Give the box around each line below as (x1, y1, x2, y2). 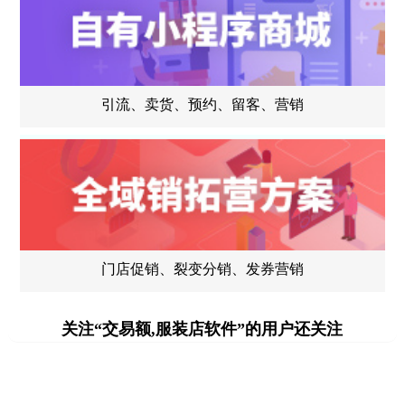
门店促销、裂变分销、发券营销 (100, 260, 304, 277)
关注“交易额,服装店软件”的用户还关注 (61, 319, 344, 338)
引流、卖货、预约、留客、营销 (100, 96, 304, 112)
